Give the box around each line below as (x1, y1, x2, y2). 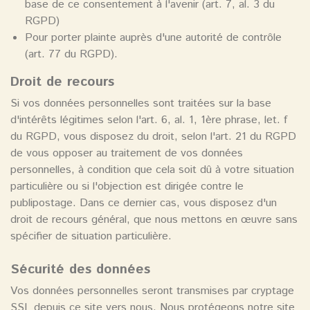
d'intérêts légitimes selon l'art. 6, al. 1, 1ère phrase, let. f (10, 112, 287, 129)
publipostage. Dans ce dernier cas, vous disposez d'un (10, 195, 277, 212)
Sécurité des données (10, 260, 150, 280)
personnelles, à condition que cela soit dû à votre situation (10, 162, 294, 179)
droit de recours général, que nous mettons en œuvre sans (10, 212, 298, 228)
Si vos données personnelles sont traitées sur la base (10, 95, 271, 112)
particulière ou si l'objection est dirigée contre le (10, 179, 244, 195)
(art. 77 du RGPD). (24, 46, 118, 63)
